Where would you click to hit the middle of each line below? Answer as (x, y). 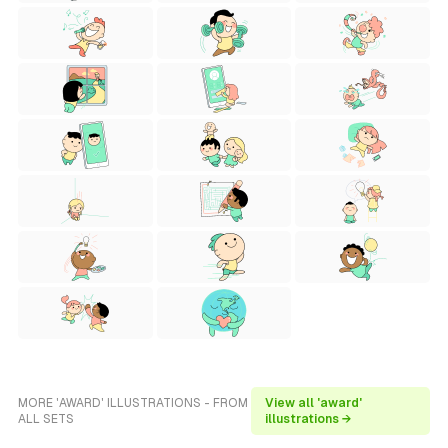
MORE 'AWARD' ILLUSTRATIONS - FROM (133, 403)
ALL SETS (46, 419)
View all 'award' (314, 403)
